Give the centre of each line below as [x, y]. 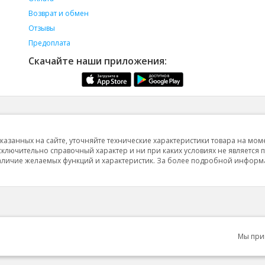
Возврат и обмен [58, 13]
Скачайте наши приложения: [97, 61]
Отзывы [41, 28]
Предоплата [49, 43]
